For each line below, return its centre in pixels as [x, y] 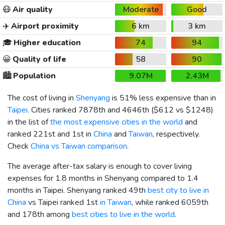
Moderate [141, 9]
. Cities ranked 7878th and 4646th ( [91, 110]
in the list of [29, 122]
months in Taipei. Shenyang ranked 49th [78, 190]
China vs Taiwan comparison [79, 146]
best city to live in [178, 190]
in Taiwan [116, 202]
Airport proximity [44, 26]
